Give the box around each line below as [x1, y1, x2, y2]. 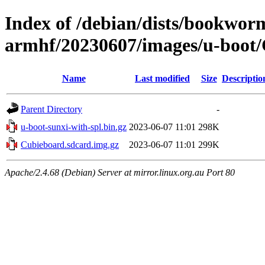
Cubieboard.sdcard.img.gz [21, 139, 119, 150]
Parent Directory [21, 104, 82, 114]
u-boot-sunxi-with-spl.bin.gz [21, 121, 127, 132]
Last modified [135, 73, 190, 83]
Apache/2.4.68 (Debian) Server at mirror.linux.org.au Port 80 [5, 167, 235, 177]
